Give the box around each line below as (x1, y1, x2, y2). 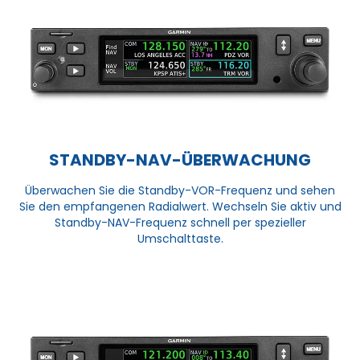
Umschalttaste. (137, 231, 223, 247)
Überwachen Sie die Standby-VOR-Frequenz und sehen (25, 182, 335, 199)
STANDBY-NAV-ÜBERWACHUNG (49, 149, 311, 172)
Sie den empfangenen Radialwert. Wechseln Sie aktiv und (18, 198, 342, 215)
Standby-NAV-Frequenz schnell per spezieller (54, 215, 306, 231)
